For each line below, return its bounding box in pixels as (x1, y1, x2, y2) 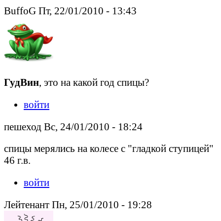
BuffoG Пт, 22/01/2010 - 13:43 (4, 5, 137, 17)
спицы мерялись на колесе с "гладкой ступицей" (4, 143, 214, 154)
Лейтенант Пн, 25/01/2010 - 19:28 (4, 198, 152, 210)
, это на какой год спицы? (39, 76, 149, 88)
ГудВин (4, 76, 39, 88)
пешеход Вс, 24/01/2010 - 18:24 (4, 120, 143, 132)
